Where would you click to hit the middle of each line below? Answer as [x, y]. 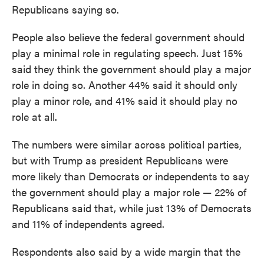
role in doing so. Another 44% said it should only [125, 85]
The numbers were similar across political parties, [127, 144]
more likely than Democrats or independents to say [131, 176]
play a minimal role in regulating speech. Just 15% [127, 53]
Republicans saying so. [65, 9]
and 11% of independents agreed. [88, 224]
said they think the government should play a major [131, 69]
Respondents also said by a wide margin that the [126, 251]
